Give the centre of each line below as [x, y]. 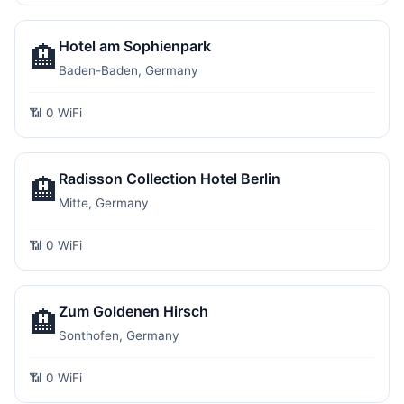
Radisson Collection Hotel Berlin [170, 179]
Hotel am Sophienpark [135, 46]
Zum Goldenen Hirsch [133, 311]
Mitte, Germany [104, 203]
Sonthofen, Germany [119, 335]
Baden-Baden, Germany [129, 70]
